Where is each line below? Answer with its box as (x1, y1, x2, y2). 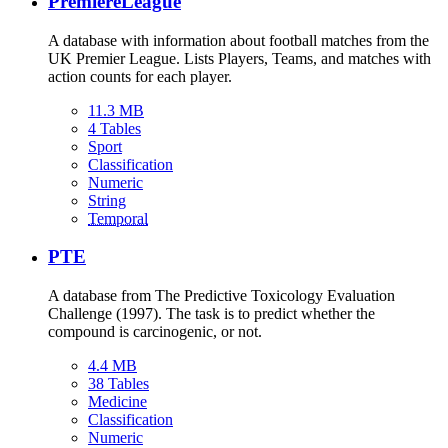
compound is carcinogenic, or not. (48, 323, 262, 341)
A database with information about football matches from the (48, 31, 429, 49)
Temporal (88, 209, 148, 227)
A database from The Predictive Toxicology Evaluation (48, 287, 395, 305)
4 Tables (88, 119, 141, 137)
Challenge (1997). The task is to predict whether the (48, 305, 375, 323)
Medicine (88, 393, 147, 411)
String (88, 191, 126, 209)
